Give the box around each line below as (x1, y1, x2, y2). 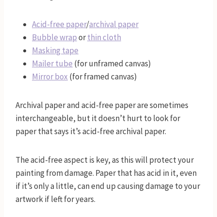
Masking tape (32, 45, 78, 56)
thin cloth (87, 32, 121, 43)
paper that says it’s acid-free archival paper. (15, 126, 168, 137)
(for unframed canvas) (73, 58, 151, 69)
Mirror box (32, 71, 68, 82)
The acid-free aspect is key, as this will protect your (15, 155, 194, 166)
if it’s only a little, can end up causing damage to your (15, 181, 200, 192)
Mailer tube (32, 58, 73, 69)
